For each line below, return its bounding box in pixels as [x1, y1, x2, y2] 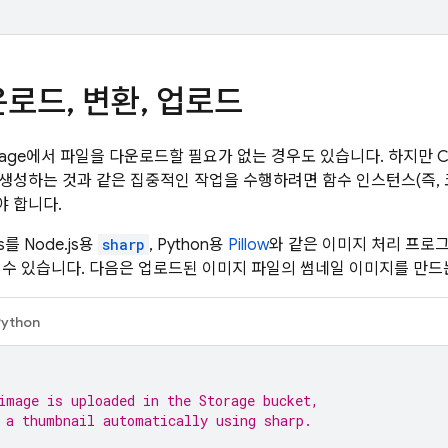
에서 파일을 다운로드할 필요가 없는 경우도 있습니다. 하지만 [26, 147, 437, 167]
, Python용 [149, 235, 228, 255]
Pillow [228, 235, 269, 255]
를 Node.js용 [5, 235, 98, 255]
